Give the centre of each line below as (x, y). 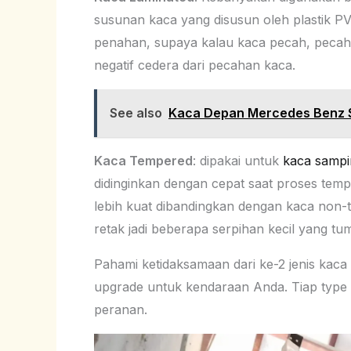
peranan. (121, 309)
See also (136, 112)
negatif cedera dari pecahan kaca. (195, 65)
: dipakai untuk (238, 160)
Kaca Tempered (143, 160)
